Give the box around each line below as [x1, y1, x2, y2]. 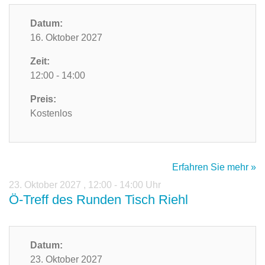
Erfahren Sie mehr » [172, 162, 256, 173]
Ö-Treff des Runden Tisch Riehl [9, 192, 188, 208]
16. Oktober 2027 [30, 33, 102, 43]
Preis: [30, 94, 56, 105]
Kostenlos [30, 108, 72, 119]
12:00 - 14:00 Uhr [88, 180, 161, 190]
